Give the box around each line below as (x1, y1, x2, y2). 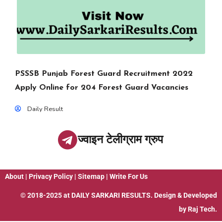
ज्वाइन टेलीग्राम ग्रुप (77, 133, 163, 146)
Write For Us (110, 172, 148, 180)
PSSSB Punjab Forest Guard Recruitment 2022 (15, 70, 193, 78)
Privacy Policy (29, 172, 73, 180)
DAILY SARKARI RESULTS (71, 191, 151, 199)
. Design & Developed (151, 191, 217, 199)
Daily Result (27, 105, 63, 113)
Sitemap (78, 172, 105, 180)
